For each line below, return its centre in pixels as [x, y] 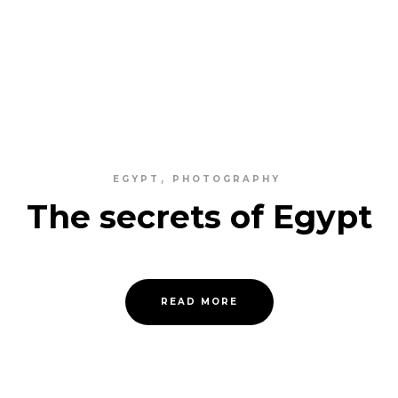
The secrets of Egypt [199, 217]
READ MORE [199, 302]
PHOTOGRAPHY [226, 179]
